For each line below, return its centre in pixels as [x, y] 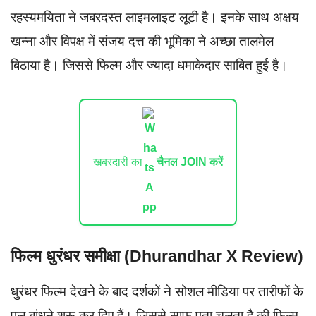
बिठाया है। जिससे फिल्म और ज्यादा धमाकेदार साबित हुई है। [149, 65]
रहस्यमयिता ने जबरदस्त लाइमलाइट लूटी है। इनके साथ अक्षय [155, 17]
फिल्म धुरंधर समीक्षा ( [70, 256]
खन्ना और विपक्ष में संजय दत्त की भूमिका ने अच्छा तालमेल [142, 41]
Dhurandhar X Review [214, 256]
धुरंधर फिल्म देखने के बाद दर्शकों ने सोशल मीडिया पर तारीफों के [157, 291]
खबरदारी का [118, 162]
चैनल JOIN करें [190, 162]
